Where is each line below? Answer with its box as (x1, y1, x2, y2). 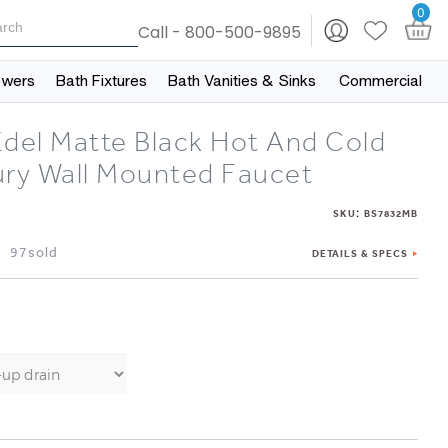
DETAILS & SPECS (312, 247, 408, 260)
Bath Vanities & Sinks (168, 71, 317, 91)
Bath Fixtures (56, 71, 148, 91)
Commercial (339, 71, 423, 91)
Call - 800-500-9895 (138, 20, 301, 44)
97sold (10, 243, 59, 261)
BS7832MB (363, 207, 418, 220)
